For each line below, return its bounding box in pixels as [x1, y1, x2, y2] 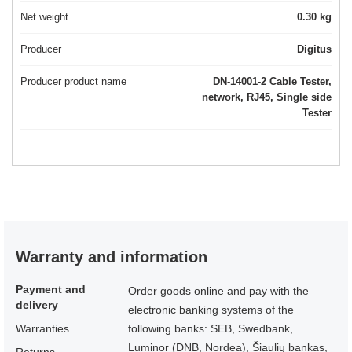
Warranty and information [16, 248, 207, 266]
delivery [16, 299, 58, 312]
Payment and [16, 283, 86, 296]
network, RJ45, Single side [202, 91, 332, 104]
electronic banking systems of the [128, 303, 295, 317]
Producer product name [20, 75, 126, 88]
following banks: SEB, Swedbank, [128, 322, 294, 335]
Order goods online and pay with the [128, 284, 310, 298]
